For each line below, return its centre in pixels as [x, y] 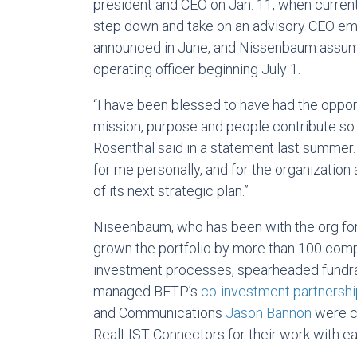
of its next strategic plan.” [171, 191]
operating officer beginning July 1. [197, 69]
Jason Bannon [269, 313]
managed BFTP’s [147, 291]
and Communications [159, 313]
